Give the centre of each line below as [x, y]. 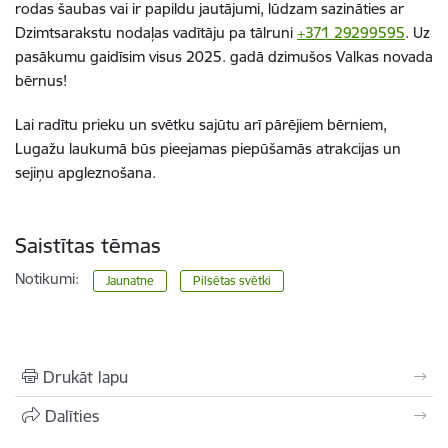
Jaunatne [130, 280]
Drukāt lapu [85, 376]
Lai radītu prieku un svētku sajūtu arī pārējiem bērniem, [201, 124]
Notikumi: [47, 278]
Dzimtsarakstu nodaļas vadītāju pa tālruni [156, 32]
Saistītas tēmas [88, 245]
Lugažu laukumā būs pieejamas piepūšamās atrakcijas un [208, 148]
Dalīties [72, 415]
